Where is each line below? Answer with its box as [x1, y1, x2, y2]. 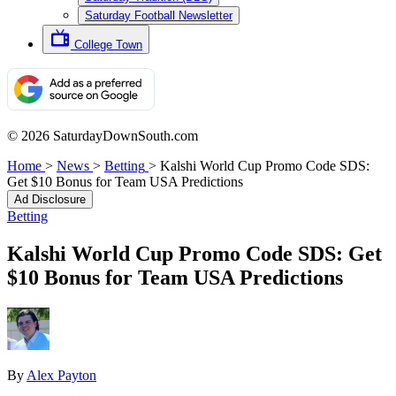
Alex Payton [27, 367, 96, 383]
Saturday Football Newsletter [85, 9, 232, 22]
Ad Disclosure [14, 193, 86, 206]
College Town [74, 38, 142, 51]
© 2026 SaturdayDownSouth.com [7, 128, 198, 143]
